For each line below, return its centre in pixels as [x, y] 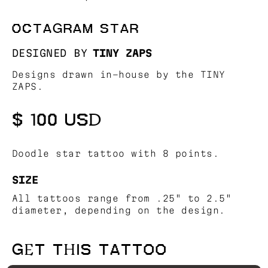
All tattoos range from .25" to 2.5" [122, 198]
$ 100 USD [57, 120]
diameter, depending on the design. [118, 210]
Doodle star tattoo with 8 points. [115, 153]
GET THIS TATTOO [89, 250]
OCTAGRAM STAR [75, 29]
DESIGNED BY [50, 53]
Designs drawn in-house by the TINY [118, 74]
